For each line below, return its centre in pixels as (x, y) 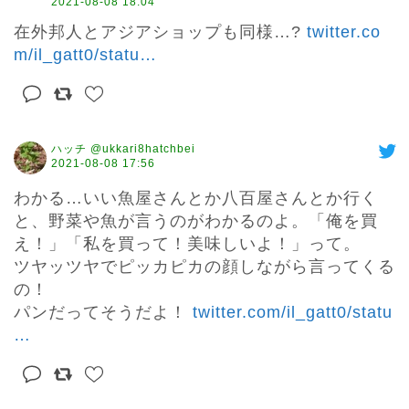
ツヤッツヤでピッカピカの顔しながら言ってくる (204, 267)
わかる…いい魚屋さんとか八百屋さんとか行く (196, 199)
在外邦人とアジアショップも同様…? (160, 32)
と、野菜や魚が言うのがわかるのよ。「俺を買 (196, 221)
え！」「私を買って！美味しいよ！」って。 (187, 244)
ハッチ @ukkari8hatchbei (123, 149)
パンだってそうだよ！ (103, 313)
